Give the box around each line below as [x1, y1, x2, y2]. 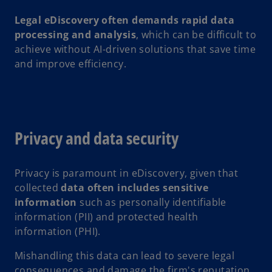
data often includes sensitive [61, 181, 209, 195]
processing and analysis [15, 28, 137, 42]
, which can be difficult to [136, 28, 257, 42]
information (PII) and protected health [15, 210, 199, 224]
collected [15, 181, 61, 195]
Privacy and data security [15, 126, 178, 150]
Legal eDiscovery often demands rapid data [15, 13, 235, 27]
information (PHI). [15, 225, 104, 239]
